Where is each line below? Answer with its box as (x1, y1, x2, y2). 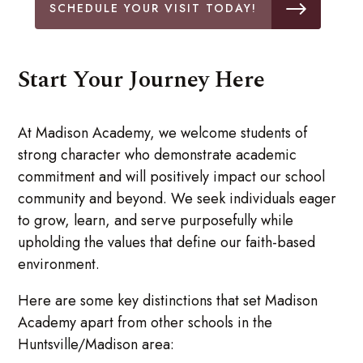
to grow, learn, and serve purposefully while (18, 209, 294, 231)
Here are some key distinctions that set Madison (18, 289, 318, 311)
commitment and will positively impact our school (18, 165, 326, 187)
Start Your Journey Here (18, 62, 266, 97)
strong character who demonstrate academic (18, 143, 297, 165)
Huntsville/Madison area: (18, 333, 179, 355)
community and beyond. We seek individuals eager (18, 187, 337, 209)
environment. (18, 253, 105, 275)
